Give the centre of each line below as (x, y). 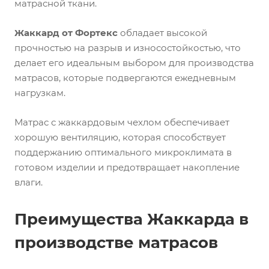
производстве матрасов (116, 243)
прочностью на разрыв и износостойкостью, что (128, 48)
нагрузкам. (40, 93)
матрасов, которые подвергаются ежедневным (125, 78)
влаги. (29, 182)
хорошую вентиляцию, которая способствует (120, 137)
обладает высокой (164, 33)
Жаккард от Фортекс (67, 33)
